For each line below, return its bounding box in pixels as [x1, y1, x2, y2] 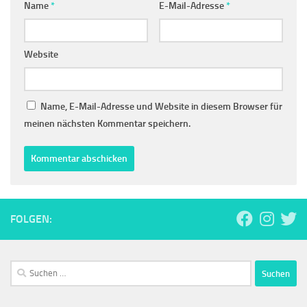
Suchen [10, 262, 41, 275]
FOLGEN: [10, 212, 52, 226]
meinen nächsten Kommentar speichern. [24, 118, 191, 130]
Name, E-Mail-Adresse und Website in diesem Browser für [40, 101, 282, 113]
